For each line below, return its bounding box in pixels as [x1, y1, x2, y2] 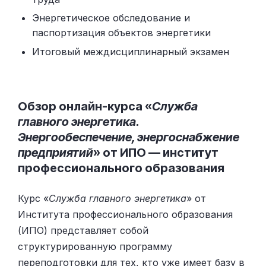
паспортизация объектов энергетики [32, 27, 211, 39]
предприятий [18, 145, 93, 160]
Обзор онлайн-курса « [18, 99, 152, 113]
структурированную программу [18, 240, 172, 252]
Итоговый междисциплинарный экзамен [32, 45, 229, 58]
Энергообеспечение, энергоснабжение [18, 129, 239, 144]
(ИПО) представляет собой [18, 224, 148, 236]
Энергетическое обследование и [32, 12, 190, 24]
